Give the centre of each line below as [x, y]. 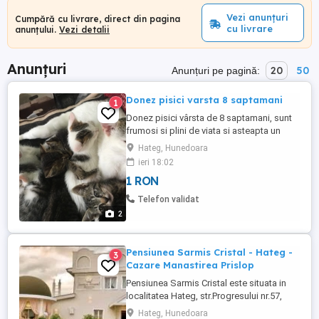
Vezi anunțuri [258, 17]
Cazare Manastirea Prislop [190, 265]
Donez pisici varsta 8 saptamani [204, 100]
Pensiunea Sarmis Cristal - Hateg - [209, 252]
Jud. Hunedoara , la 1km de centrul [197, 309]
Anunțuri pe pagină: [217, 70]
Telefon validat [168, 199]
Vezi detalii [84, 29]
